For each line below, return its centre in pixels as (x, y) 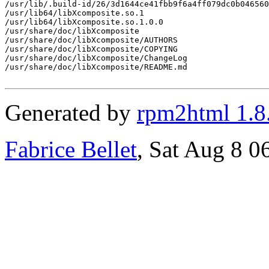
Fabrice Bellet (71, 149)
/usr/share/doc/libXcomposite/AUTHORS (91, 40)
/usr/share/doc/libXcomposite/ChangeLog (96, 58)
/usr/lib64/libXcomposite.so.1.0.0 (84, 22)
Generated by (71, 112)
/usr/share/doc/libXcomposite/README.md (96, 67)
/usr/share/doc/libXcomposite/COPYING (91, 49)
